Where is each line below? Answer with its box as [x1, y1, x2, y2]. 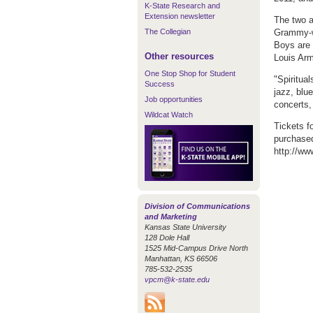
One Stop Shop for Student [145, 69, 235, 78]
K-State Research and [145, 1, 220, 10]
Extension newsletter [145, 12, 215, 20]
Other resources [145, 51, 214, 61]
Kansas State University [145, 222, 226, 231]
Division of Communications [145, 201, 250, 210]
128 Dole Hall [145, 233, 189, 242]
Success [145, 80, 175, 88]
